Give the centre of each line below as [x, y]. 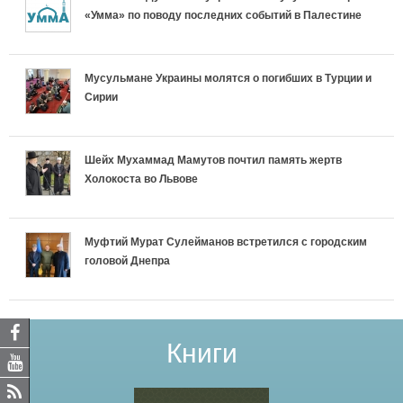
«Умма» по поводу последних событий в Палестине [223, 15]
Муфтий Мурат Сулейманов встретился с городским [226, 242]
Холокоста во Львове [141, 179]
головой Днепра [127, 260]
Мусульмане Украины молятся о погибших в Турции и [228, 78]
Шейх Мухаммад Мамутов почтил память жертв [213, 160]
